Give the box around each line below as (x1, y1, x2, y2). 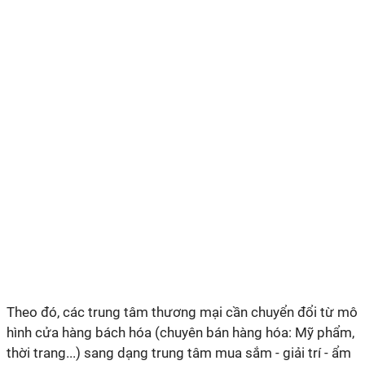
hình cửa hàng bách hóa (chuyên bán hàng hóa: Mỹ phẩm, (7, 324, 354, 341)
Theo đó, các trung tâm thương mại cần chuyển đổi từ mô (7, 304, 358, 320)
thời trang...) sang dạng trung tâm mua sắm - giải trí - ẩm (7, 345, 351, 361)
